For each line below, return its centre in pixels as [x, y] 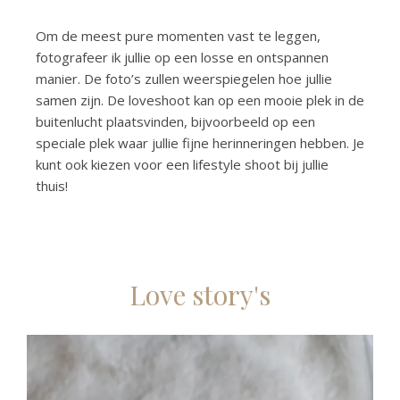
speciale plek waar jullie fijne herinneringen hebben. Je [200, 143]
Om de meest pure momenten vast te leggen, [178, 36]
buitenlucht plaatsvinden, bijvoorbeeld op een [175, 122]
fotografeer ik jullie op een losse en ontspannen [182, 58]
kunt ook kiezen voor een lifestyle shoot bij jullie [182, 165]
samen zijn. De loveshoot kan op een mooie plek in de [200, 100]
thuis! [54, 186]
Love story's [200, 295]
